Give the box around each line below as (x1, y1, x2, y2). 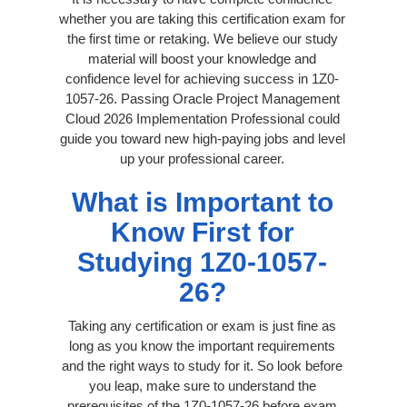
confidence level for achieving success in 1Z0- (65, 70, 339, 86)
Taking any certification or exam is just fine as (68, 317, 336, 333)
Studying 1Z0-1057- (77, 246, 327, 277)
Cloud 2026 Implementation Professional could (65, 110, 340, 126)
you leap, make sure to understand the (88, 377, 316, 393)
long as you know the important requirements (69, 337, 335, 353)
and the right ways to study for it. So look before (62, 357, 342, 373)
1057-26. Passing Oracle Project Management (65, 90, 340, 106)
